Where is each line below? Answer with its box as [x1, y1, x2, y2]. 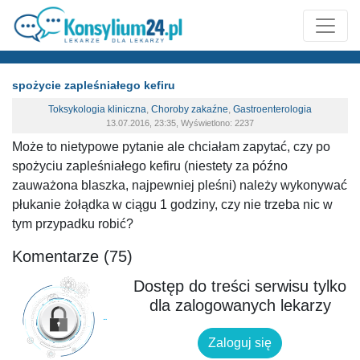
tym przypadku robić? [12, 217, 133, 231]
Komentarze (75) [12, 247, 133, 265]
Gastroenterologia [233, 104, 312, 115]
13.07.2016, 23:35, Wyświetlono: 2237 [106, 118, 254, 128]
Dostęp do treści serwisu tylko [133, 276, 347, 295]
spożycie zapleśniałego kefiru [12, 79, 175, 92]
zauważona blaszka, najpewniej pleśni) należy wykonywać [12, 178, 347, 192]
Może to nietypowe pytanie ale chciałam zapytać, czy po [12, 140, 330, 153]
